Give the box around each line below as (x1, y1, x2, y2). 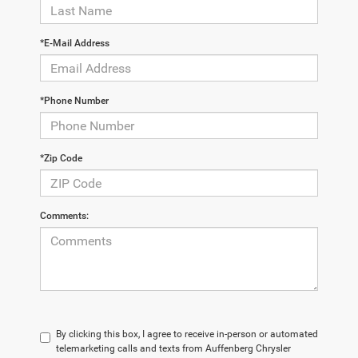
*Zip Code (40, 153, 82, 165)
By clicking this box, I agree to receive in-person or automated (56, 328, 318, 340)
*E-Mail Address (40, 38, 109, 50)
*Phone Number (40, 95, 109, 107)
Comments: (40, 210, 89, 222)
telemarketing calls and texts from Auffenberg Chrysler (56, 343, 291, 355)
